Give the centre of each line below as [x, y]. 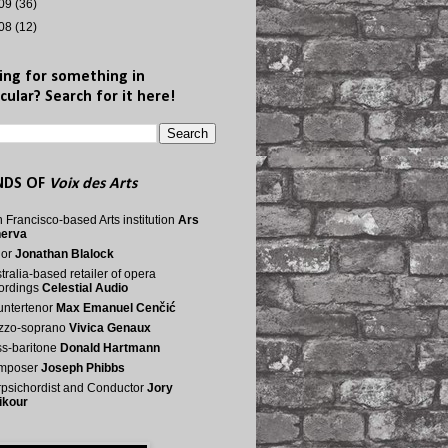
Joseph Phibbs [83, 368]
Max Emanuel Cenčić [116, 308]
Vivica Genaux [110, 328]
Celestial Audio [85, 288]
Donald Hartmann [110, 348]
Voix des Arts [93, 184]
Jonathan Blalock [64, 254]
